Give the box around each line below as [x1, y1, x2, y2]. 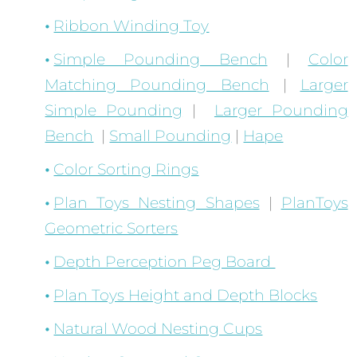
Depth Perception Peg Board [53, 253, 276, 272]
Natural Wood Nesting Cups [53, 320, 263, 339]
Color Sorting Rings [53, 160, 199, 179]
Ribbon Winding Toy [53, 17, 210, 36]
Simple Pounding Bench [53, 50, 268, 69]
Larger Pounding [214, 101, 348, 120]
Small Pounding [109, 127, 232, 146]
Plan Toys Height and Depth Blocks [53, 286, 318, 305]
